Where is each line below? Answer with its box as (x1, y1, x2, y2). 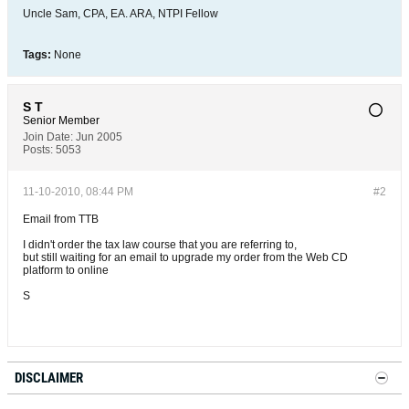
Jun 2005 (76, 131, 122, 143)
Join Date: (23, 131, 73, 143)
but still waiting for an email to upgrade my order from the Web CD (23, 251, 348, 264)
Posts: (23, 143, 53, 156)
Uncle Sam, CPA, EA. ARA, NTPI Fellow (23, 7, 218, 20)
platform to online (23, 264, 109, 277)
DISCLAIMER (15, 370, 83, 386)
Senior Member (23, 114, 100, 127)
